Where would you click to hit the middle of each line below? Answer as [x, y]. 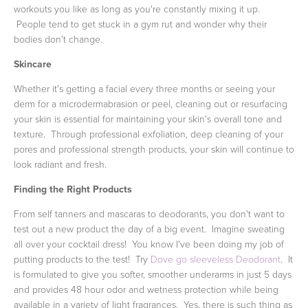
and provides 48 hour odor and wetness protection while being [146, 289]
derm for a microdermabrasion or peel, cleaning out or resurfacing [151, 103]
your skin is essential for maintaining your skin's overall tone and [148, 118]
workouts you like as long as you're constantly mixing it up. [137, 8]
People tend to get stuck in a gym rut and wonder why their [140, 23]
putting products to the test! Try [82, 258]
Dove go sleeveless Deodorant [216, 258]
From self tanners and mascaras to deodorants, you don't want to [149, 213]
